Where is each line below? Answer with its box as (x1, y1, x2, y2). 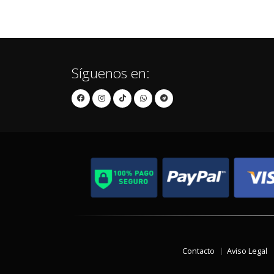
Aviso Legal (227, 246, 267, 256)
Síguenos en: (72, 64, 150, 83)
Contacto (182, 246, 215, 256)
